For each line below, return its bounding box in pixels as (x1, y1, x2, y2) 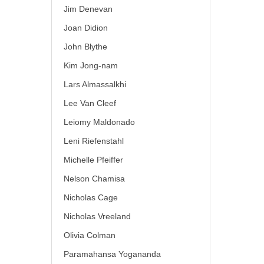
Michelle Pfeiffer (64, 155, 123, 164)
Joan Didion (64, 23, 108, 32)
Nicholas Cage (64, 193, 118, 202)
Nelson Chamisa (64, 174, 125, 183)
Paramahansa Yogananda (64, 249, 161, 259)
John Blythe (64, 42, 107, 51)
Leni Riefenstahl (64, 136, 124, 146)
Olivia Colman (64, 230, 115, 240)
